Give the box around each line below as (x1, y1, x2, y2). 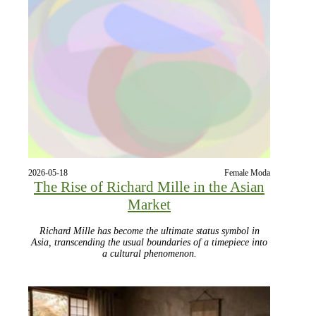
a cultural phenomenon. (102, 248, 197, 260)
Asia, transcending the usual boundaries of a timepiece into (31, 237, 267, 248)
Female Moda (224, 168, 270, 178)
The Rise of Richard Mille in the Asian (34, 178, 265, 196)
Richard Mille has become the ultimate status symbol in (39, 226, 260, 237)
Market (128, 196, 171, 214)
